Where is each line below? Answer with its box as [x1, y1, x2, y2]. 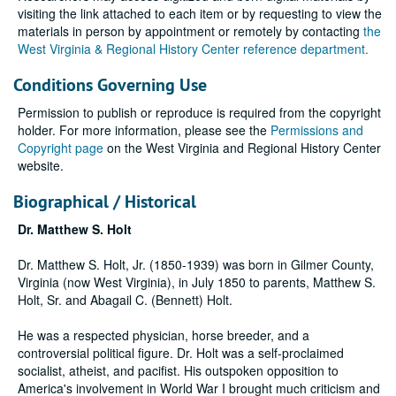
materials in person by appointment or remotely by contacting [18, 22, 363, 40]
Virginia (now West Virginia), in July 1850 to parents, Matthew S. [18, 273, 376, 291]
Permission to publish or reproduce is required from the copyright [18, 103, 381, 121]
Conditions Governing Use [13, 73, 207, 96]
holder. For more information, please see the [18, 121, 270, 139]
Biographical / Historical [13, 190, 196, 213]
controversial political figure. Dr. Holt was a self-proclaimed [18, 344, 344, 362]
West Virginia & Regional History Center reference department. [18, 40, 369, 57]
